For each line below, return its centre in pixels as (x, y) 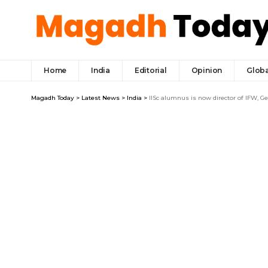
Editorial (150, 70)
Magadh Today (53, 98)
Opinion (207, 70)
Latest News (100, 98)
